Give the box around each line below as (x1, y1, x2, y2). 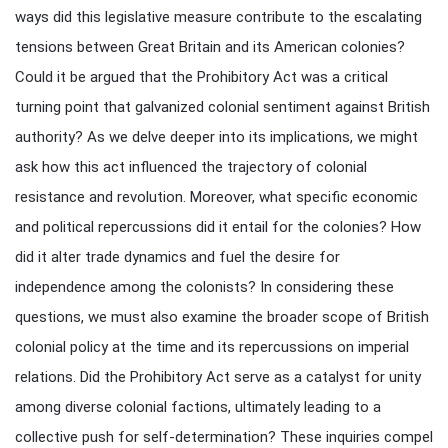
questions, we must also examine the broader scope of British (15, 308, 429, 326)
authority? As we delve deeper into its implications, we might (15, 128, 418, 146)
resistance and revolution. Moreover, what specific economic (15, 188, 418, 206)
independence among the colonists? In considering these (15, 278, 394, 296)
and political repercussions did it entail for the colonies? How (15, 218, 421, 236)
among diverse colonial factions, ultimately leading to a (15, 398, 381, 416)
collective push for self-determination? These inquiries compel (15, 428, 433, 446)
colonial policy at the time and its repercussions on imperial (15, 338, 409, 356)
